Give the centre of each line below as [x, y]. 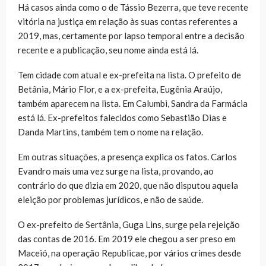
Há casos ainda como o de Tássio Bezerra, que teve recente [133, 7]
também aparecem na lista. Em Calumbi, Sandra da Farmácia [133, 104]
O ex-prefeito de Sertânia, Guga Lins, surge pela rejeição [129, 225]
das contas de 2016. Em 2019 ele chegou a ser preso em [127, 239]
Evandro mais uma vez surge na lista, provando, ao [116, 171]
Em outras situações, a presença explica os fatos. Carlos [127, 157]
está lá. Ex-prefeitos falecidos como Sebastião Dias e [122, 118]
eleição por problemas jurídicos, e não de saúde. [110, 200]
